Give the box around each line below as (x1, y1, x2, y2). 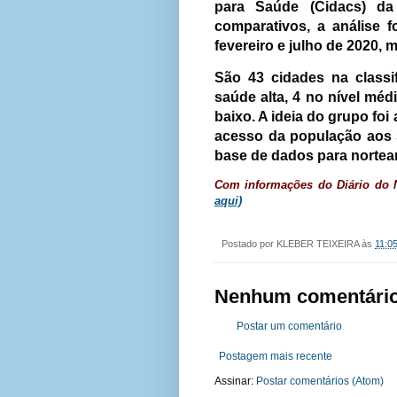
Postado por (222, 237, 276, 249)
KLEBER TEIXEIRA (276, 237, 359, 249)
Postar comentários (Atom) (256, 375, 384, 388)
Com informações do (214, 177, 338, 191)
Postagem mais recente (219, 350, 332, 363)
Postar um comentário (237, 320, 342, 333)
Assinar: (214, 375, 256, 388)
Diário (337, 177, 370, 191)
